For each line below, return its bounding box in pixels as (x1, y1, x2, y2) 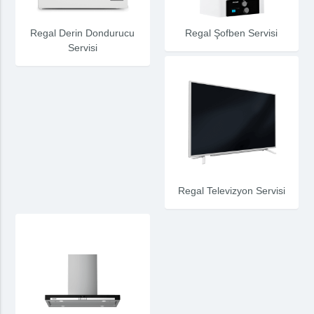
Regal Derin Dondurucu (30, 27, 135, 39)
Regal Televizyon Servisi (177, 185, 285, 197)
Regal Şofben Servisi (185, 27, 278, 39)
